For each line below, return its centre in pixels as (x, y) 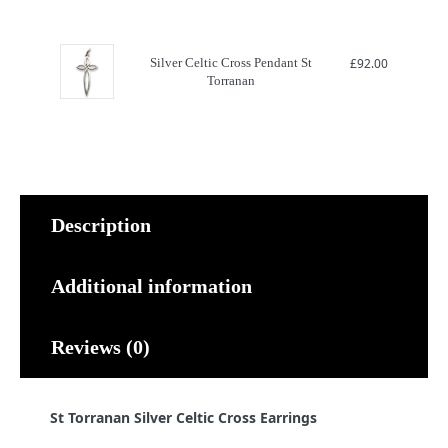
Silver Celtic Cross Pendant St (230, 63)
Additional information (151, 286)
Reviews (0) (100, 347)
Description (101, 225)
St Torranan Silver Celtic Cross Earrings (183, 418)
